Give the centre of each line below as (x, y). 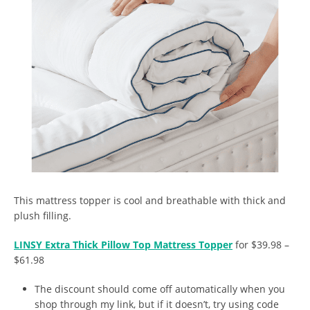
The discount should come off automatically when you (160, 289)
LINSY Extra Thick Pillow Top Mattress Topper (123, 244)
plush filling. (43, 215)
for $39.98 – (261, 244)
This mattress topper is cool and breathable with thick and (150, 200)
